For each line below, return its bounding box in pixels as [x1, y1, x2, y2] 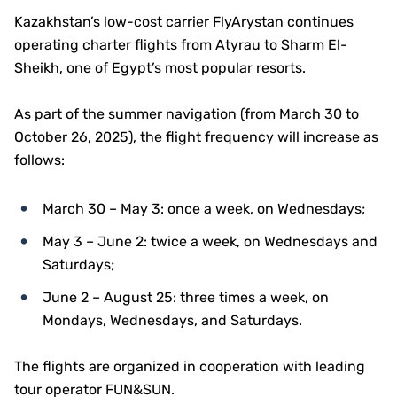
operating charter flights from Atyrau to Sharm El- [14, 36, 347, 53]
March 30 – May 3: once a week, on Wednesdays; [43, 200, 365, 217]
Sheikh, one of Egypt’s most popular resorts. [14, 59, 306, 76]
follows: [14, 152, 65, 168]
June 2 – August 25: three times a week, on [43, 289, 329, 306]
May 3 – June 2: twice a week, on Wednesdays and [43, 233, 378, 250]
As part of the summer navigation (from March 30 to [14, 105, 359, 122]
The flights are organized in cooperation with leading [14, 358, 365, 375]
